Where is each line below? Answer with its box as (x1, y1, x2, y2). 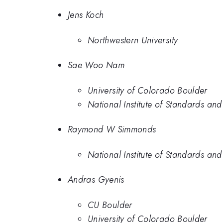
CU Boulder (88, 198, 132, 212)
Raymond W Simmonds (68, 123, 156, 136)
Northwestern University (88, 33, 178, 47)
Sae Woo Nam (68, 59, 124, 72)
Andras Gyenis (68, 173, 124, 187)
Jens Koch (68, 8, 104, 22)
